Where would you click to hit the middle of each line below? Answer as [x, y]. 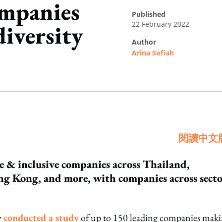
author [146, 42]
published [151, 14]
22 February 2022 [161, 24]
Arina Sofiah [153, 53]
